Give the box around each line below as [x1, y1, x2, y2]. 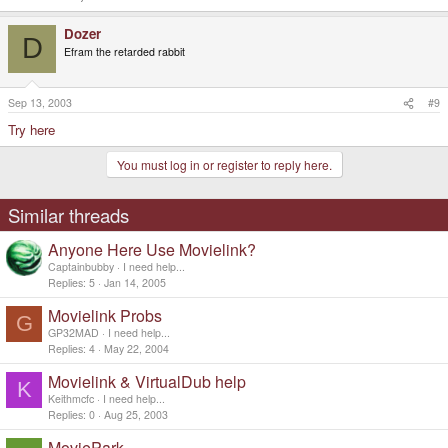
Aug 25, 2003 [104, 407, 168, 423]
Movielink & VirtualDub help [48, 370, 246, 394]
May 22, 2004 [104, 341, 169, 357]
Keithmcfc [48, 391, 94, 407]
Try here [8, 120, 55, 140]
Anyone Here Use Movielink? [48, 238, 256, 262]
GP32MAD [48, 325, 99, 341]
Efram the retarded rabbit [64, 43, 185, 59]
